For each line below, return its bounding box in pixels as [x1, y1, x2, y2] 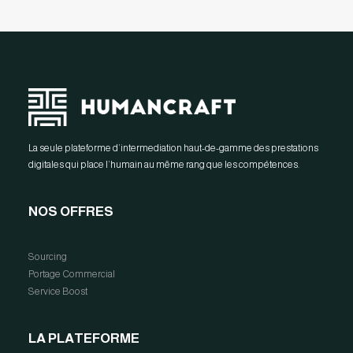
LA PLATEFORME [28, 331, 139, 346]
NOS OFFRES [28, 204, 113, 219]
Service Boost [28, 286, 87, 297]
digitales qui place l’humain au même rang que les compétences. [28, 159, 299, 170]
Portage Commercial [28, 269, 115, 280]
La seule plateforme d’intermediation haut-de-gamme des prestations [28, 143, 318, 154]
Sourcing [28, 251, 67, 262]
